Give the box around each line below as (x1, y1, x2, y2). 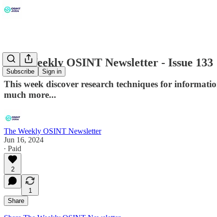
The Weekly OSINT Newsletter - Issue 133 (4, 56, 213, 69)
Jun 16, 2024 (4, 135, 44, 144)
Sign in (42, 68, 62, 76)
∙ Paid (4, 144, 21, 153)
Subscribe (6, 68, 34, 76)
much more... (4, 89, 56, 100)
